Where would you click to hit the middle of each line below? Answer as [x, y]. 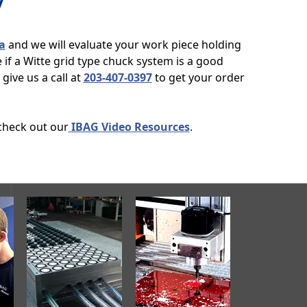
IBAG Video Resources [129, 127]
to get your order [198, 77]
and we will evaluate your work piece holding [123, 45]
